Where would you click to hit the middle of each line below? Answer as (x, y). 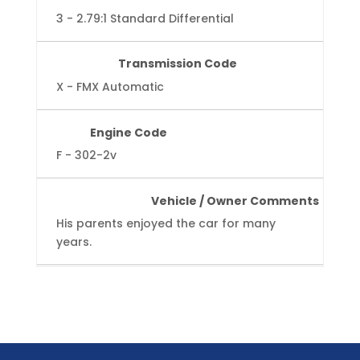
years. (74, 242)
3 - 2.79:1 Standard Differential (145, 18)
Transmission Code (177, 64)
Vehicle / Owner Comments (235, 200)
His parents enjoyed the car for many (166, 224)
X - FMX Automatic (110, 86)
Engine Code (128, 132)
